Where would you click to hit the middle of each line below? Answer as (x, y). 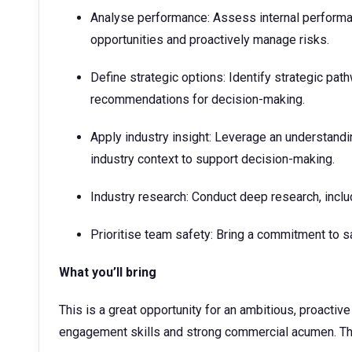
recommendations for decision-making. (198, 99)
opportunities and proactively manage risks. (210, 40)
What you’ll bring (108, 272)
